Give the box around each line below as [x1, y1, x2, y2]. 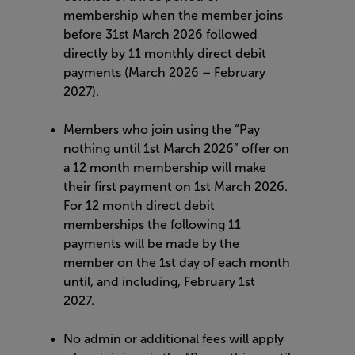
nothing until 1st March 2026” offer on [63, 142, 289, 155]
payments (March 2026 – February [63, 66, 265, 79]
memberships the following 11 [63, 218, 241, 231]
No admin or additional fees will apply [63, 332, 284, 345]
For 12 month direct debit [63, 199, 215, 212]
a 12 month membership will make [63, 161, 266, 174]
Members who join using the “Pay [63, 123, 260, 136]
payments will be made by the [63, 237, 239, 250]
